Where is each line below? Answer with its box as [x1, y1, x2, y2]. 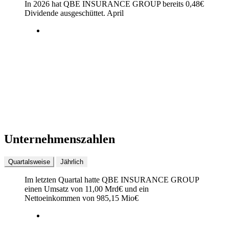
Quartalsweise [8, 158, 50, 166]
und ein [123, 185, 149, 194]
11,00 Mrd [85, 185, 119, 194]
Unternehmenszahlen [4, 132, 115, 146]
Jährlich [60, 158, 83, 166]
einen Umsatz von [25, 185, 85, 194]
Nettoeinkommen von [25, 194, 97, 203]
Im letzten [25, 175, 58, 185]
